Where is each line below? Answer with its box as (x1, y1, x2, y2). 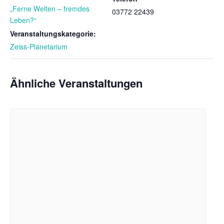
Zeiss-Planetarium (10, 41, 67, 51)
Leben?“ (10, 14, 36, 25)
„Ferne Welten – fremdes (10, 3, 89, 13)
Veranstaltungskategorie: (10, 28, 96, 38)
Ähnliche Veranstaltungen (10, 74, 142, 91)
